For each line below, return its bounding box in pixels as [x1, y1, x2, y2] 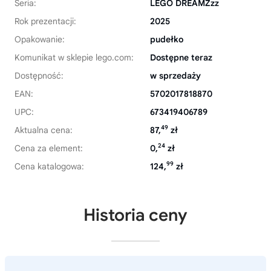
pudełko [150, 34, 183, 45]
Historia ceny [83, 204, 188, 226]
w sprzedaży [150, 70, 201, 81]
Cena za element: [15, 143, 83, 154]
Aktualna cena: [15, 125, 73, 135]
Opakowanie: [15, 34, 65, 45]
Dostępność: [15, 70, 64, 81]
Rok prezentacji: [15, 16, 76, 27]
